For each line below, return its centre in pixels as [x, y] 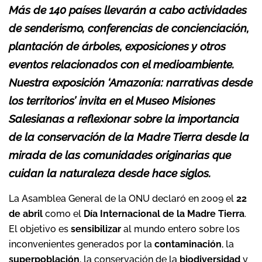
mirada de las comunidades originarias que [120, 155]
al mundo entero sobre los [180, 229]
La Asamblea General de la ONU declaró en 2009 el [123, 199]
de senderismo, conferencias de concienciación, [129, 28]
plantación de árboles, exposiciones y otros [117, 46]
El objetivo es [40, 229]
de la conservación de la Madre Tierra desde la [129, 137]
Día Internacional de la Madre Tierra [164, 214]
